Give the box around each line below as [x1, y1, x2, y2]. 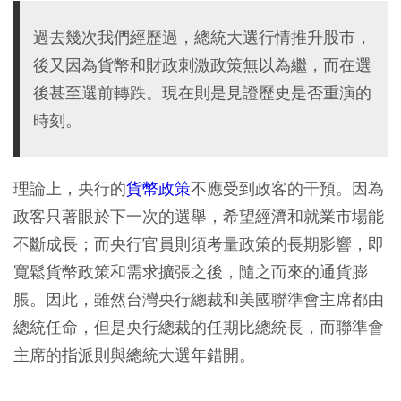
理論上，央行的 [13, 178, 126, 200]
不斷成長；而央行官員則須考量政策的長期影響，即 [13, 234, 384, 255]
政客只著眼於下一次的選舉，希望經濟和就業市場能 [13, 206, 384, 227]
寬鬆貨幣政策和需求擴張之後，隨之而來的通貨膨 [13, 261, 368, 283]
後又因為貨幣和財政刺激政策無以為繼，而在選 [33, 55, 371, 76]
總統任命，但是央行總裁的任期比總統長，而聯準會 [13, 317, 384, 338]
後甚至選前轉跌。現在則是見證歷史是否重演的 [33, 82, 371, 104]
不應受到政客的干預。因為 [191, 178, 384, 200]
